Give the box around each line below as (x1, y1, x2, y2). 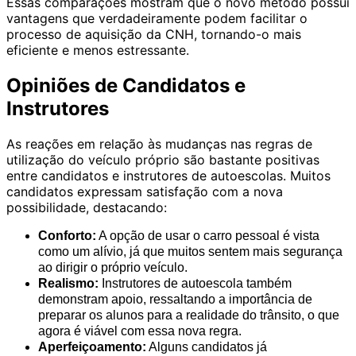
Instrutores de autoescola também (99, 276, 292, 290)
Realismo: (38, 276, 99, 290)
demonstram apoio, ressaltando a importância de (38, 292, 312, 306)
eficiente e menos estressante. (6, 41, 189, 58)
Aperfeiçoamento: (38, 339, 146, 354)
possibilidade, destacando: (6, 199, 167, 215)
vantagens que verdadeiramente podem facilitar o (6, 10, 308, 26)
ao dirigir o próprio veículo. (38, 260, 188, 274)
